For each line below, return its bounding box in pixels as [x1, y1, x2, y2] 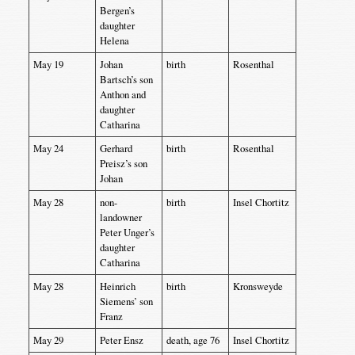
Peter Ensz [99, 333, 143, 347]
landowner [99, 210, 142, 224]
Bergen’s [99, 3, 135, 17]
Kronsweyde [232, 279, 283, 293]
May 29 [32, 333, 63, 347]
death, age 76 [166, 333, 219, 347]
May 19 [32, 57, 63, 71]
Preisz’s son [99, 156, 147, 170]
